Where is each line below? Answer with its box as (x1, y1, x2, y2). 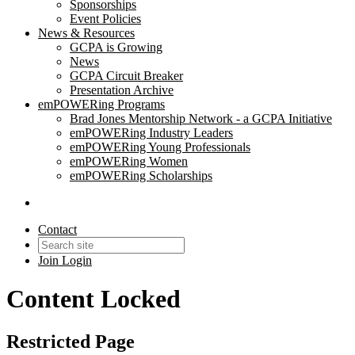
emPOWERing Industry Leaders (70, 126, 233, 139)
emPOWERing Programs (38, 97, 165, 111)
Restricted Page (6, 330, 135, 352)
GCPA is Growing (70, 40, 162, 54)
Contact (38, 223, 77, 236)
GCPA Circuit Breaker (70, 69, 183, 82)
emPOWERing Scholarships (70, 169, 212, 182)
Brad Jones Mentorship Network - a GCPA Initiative (70, 112, 332, 125)
